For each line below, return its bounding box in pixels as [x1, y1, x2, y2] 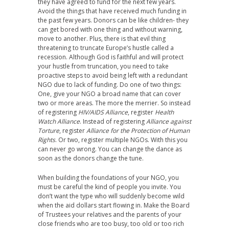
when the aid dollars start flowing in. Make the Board [38, 201, 190, 210]
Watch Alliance [38, 117, 80, 126]
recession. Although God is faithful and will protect [38, 53, 184, 61]
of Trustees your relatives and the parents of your [38, 210, 181, 219]
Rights [38, 135, 55, 144]
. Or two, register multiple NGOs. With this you [55, 135, 188, 144]
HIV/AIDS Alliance [78, 108, 128, 117]
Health [155, 108, 174, 117]
